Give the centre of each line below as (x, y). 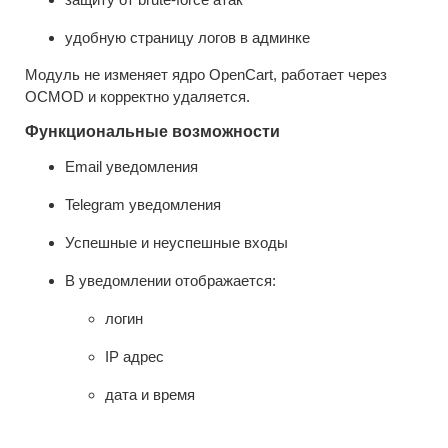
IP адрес (134, 356)
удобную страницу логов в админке (187, 37)
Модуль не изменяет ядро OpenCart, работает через (206, 74)
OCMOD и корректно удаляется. (137, 96)
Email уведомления (131, 166)
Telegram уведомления (143, 204)
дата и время (150, 394)
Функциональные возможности (152, 131)
